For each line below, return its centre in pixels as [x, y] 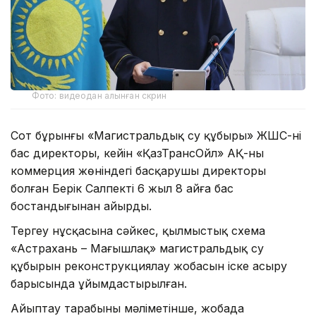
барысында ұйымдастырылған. [99, 283]
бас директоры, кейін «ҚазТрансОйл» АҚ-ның [137, 153]
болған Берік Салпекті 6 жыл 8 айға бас [122, 188]
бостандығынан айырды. [81, 206]
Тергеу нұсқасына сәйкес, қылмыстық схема [138, 230]
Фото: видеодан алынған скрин [99, 95]
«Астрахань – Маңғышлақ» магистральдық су [137, 248]
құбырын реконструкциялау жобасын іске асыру [149, 266]
